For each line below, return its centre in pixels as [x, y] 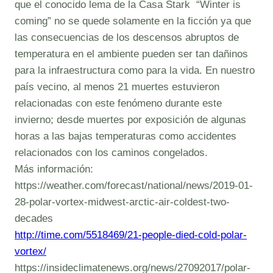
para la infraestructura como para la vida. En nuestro [135, 70]
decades [34, 218]
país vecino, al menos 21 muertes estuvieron [117, 87]
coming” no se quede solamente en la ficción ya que [133, 21]
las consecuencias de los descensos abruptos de [127, 37]
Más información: [54, 169]
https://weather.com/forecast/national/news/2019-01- [134, 186]
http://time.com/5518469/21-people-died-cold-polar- [131, 235]
